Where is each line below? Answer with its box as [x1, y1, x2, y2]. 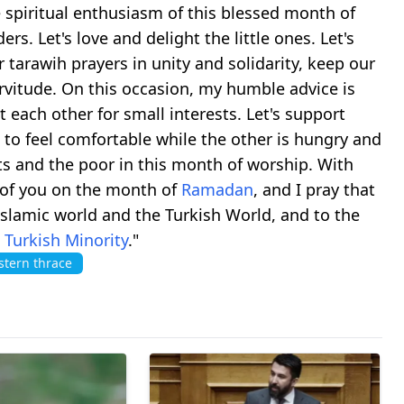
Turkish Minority [5, 228, 128, 251]
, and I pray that [253, 178, 375, 200]
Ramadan [181, 178, 253, 200]
